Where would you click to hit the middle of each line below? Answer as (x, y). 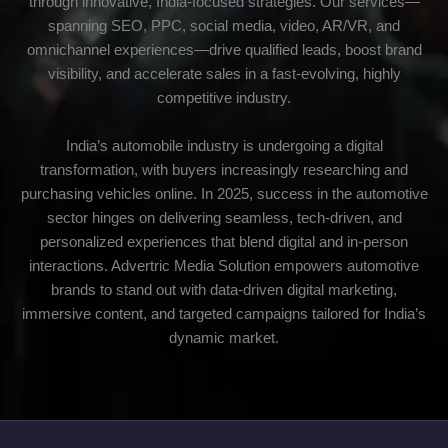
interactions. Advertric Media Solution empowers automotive (224, 266)
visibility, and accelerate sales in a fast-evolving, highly (224, 74)
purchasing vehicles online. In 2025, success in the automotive (224, 194)
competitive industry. (224, 98)
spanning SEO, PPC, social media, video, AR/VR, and (224, 26)
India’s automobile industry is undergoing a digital (224, 146)
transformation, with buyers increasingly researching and (224, 170)
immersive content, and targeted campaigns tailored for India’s (224, 314)
